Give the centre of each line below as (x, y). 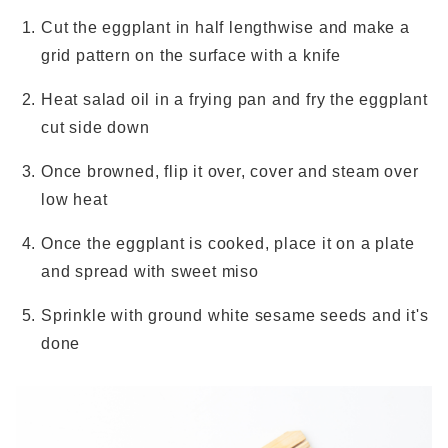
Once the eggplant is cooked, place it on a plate (228, 243)
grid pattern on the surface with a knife (191, 55)
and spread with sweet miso (150, 271)
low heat (74, 199)
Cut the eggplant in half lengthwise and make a (225, 27)
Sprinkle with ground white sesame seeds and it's (235, 315)
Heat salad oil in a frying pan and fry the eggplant (234, 99)
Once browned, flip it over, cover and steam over (230, 171)
